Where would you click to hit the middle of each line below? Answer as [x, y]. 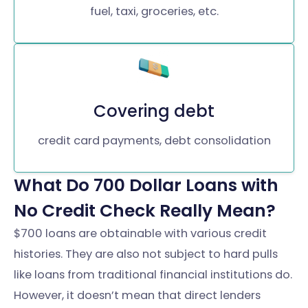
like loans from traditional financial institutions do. [153, 274]
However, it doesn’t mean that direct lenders [137, 295]
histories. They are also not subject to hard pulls [146, 254]
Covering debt [154, 111]
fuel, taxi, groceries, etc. [154, 11]
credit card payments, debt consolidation [154, 140]
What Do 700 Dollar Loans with [146, 185]
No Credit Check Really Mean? [145, 210]
